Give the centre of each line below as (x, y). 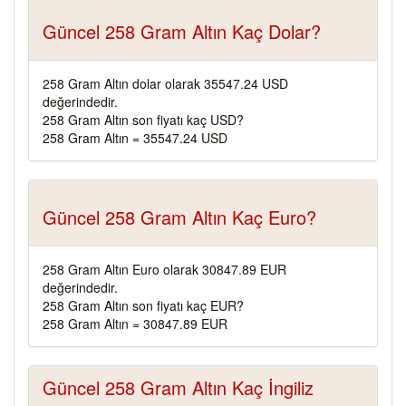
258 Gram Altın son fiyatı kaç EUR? (143, 305)
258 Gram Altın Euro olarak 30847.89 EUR (164, 269)
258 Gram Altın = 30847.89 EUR (135, 324)
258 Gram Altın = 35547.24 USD (135, 138)
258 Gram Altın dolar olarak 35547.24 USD (165, 83)
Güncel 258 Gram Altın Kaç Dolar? (182, 31)
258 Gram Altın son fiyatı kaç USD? (143, 120)
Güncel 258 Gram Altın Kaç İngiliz (178, 387)
